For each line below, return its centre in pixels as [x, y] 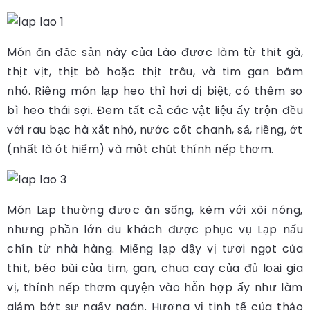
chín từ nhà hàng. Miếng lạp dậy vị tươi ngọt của [155, 248]
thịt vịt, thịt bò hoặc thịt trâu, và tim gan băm [155, 71]
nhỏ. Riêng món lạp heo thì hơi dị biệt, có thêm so [155, 91]
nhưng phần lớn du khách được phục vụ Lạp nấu [155, 229]
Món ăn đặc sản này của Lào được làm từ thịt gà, [155, 52]
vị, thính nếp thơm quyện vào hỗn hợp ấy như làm [155, 287]
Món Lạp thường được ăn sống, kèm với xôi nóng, [155, 210]
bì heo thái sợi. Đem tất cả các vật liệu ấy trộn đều [155, 110]
